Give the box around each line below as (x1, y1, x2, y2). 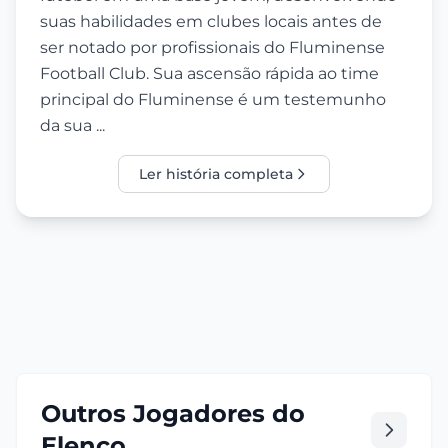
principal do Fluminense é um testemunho (40, 90, 386, 110)
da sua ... (40, 116, 105, 136)
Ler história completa (139, 165, 293, 184)
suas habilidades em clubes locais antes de (40, 12, 382, 32)
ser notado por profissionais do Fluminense (40, 38, 385, 58)
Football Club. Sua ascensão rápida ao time (40, 64, 379, 84)
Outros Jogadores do (41, 399, 305, 429)
